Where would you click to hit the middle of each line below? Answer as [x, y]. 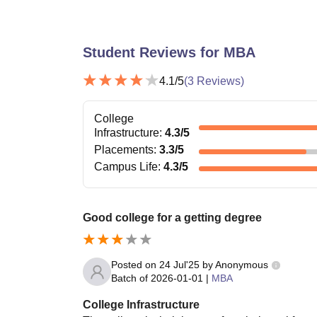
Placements [124, 150]
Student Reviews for [153, 53]
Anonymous [242, 265]
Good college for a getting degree [172, 218]
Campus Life [126, 167]
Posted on [135, 265]
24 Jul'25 [179, 265]
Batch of [129, 278]
